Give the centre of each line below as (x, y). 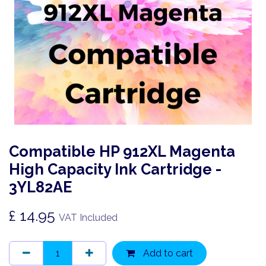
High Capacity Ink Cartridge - (115, 170)
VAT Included (88, 218)
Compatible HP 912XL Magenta (122, 152)
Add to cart (167, 253)
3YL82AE (40, 187)
